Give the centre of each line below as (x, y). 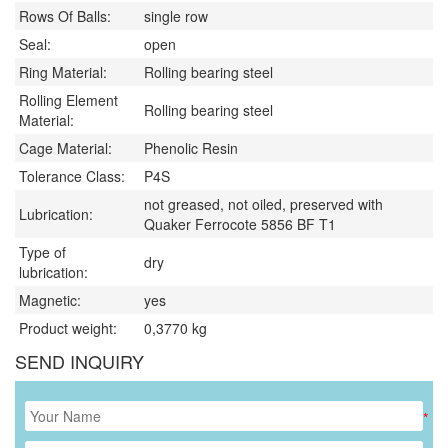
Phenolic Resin (191, 148)
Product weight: (68, 328)
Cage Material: (65, 148)
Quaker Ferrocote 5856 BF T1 (240, 224)
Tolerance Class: (72, 176)
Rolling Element (68, 100)
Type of (42, 252)
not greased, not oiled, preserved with (263, 204)
